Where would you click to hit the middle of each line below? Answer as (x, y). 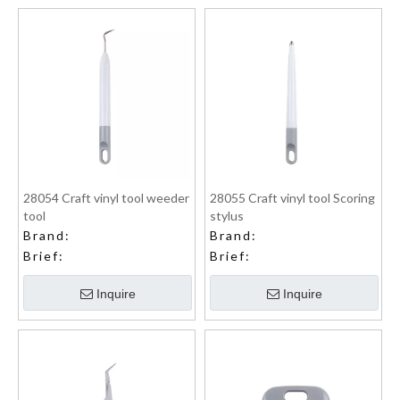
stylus (227, 216)
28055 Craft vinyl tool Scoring (292, 198)
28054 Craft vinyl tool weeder (106, 198)
